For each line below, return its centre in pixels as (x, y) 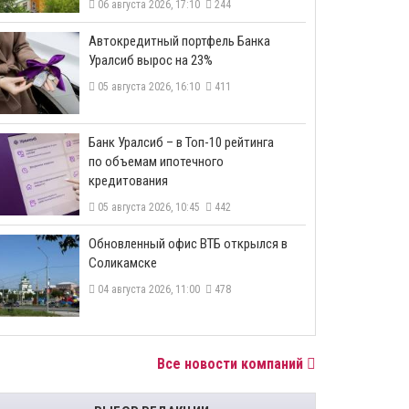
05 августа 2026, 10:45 (150, 207)
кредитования (128, 181)
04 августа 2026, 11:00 (150, 289)
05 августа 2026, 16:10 (150, 87)
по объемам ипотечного (156, 162)
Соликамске (123, 263)
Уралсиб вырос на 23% (151, 60)
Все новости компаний (232, 364)
